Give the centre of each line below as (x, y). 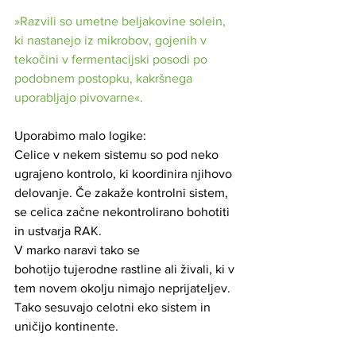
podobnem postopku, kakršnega (105, 78)
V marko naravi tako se (79, 250)
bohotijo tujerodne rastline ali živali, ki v (126, 269)
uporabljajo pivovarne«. (79, 97)
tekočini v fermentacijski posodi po (112, 59)
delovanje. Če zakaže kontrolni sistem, (123, 192)
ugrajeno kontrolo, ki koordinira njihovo (125, 173)
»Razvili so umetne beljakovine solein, (122, 21)
